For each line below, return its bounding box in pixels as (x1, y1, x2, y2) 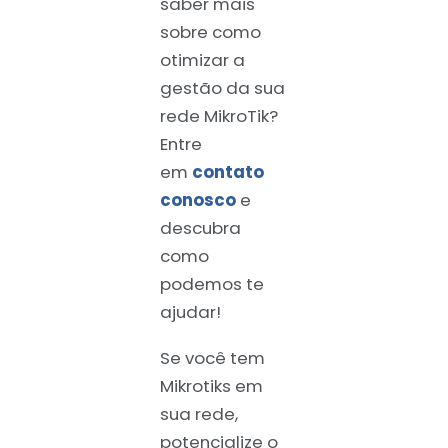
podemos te (160, 271, 264, 296)
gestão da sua (160, 75, 285, 100)
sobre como (160, 19, 261, 44)
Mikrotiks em (160, 374, 263, 399)
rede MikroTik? (160, 103, 278, 128)
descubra (160, 215, 241, 240)
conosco (160, 187, 236, 212)
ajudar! (160, 299, 221, 324)
